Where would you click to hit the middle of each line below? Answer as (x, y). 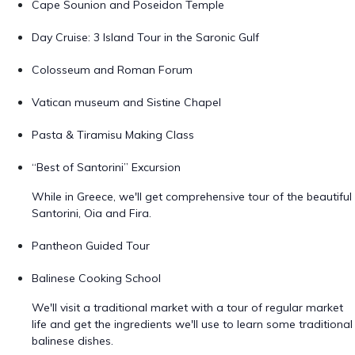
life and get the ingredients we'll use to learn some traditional (192, 324)
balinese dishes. (73, 341)
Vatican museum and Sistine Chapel (126, 102)
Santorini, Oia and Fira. (92, 213)
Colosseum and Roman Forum (112, 70)
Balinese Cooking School (96, 278)
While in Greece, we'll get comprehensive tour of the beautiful (192, 197)
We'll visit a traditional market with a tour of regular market (187, 307)
